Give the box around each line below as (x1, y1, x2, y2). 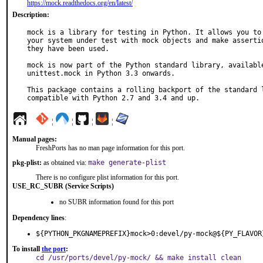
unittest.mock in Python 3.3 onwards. (27, 69, 175, 77)
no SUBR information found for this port (59, 198, 174, 206)
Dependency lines (12, 214, 65, 222)
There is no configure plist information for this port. (36, 173, 179, 181)
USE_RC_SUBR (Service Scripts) (12, 182, 114, 190)
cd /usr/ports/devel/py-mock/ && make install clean (36, 254, 241, 262)
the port (42, 245, 66, 253)
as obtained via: (42, 159, 88, 167)
